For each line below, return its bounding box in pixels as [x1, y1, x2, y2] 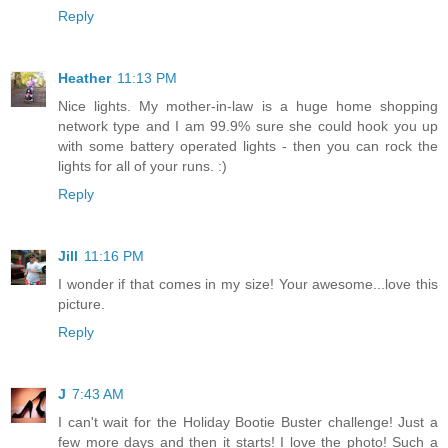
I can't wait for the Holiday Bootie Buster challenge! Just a [58, 413, 438, 430]
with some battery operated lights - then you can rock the [58, 137, 438, 154]
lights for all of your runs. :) [58, 157, 227, 174]
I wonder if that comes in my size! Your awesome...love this [58, 275, 438, 292]
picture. [58, 295, 105, 312]
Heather [58, 69, 111, 86]
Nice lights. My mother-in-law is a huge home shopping [58, 97, 438, 114]
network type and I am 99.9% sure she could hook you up [58, 117, 438, 134]
